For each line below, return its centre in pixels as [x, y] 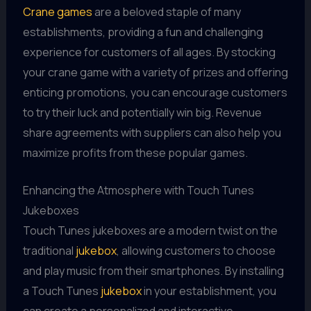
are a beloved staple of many [166, 11]
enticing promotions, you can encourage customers [155, 92]
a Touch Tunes [61, 291]
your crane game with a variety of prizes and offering [155, 72]
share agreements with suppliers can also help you [152, 132]
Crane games [57, 11]
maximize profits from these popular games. [135, 152]
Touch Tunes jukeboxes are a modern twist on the [150, 231]
